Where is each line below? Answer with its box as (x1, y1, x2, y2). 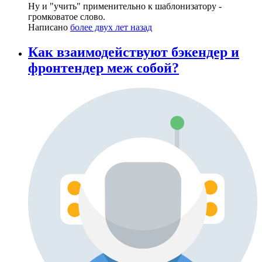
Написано (28, 22, 70, 33)
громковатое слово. (28, 12, 105, 22)
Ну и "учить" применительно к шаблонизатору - (28, 1, 222, 12)
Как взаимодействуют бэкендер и (28, 44, 239, 60)
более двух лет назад (70, 22, 152, 33)
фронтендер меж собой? (28, 60, 179, 76)
